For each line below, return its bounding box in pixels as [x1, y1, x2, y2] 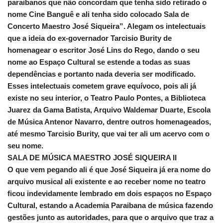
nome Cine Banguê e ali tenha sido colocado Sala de [7, 10, 189, 19]
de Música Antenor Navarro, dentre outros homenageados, [7, 117, 211, 126]
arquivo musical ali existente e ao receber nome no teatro [7, 177, 206, 186]
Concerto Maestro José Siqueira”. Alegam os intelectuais [7, 22, 206, 31]
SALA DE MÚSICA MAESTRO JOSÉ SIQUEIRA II [7, 153, 177, 162]
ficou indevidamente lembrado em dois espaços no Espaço [7, 189, 212, 198]
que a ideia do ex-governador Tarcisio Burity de [7, 34, 172, 43]
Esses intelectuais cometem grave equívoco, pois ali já [7, 82, 196, 91]
